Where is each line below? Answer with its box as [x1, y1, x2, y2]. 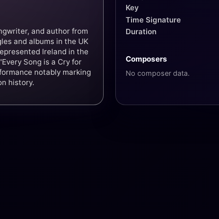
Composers [126, 54, 167, 64]
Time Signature [126, 15, 181, 24]
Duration [126, 27, 156, 37]
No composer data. [126, 68, 190, 77]
